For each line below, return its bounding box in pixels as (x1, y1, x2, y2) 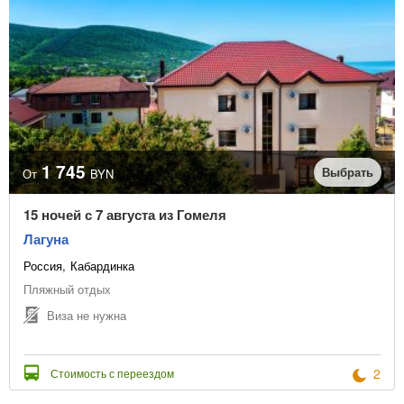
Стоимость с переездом (50, 365, 174, 381)
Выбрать (322, 163, 373, 181)
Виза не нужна (47, 306, 126, 324)
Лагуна (23, 229, 69, 250)
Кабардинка (70, 257, 134, 275)
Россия (23, 257, 62, 275)
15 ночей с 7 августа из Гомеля (23, 205, 226, 225)
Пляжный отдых (23, 280, 111, 298)
